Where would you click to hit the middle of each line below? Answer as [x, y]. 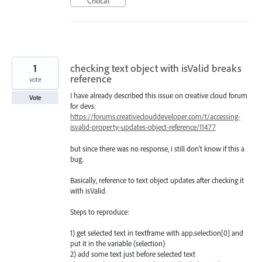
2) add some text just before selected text [133, 254]
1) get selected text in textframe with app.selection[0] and [157, 233]
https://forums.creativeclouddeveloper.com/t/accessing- [155, 117]
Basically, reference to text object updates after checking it [157, 180]
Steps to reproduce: [100, 211]
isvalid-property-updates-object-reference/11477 [143, 127]
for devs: [83, 106]
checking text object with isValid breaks [156, 68]
